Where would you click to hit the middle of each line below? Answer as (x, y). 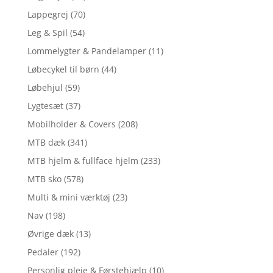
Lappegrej (48, 15)
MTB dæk (46, 143)
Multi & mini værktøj (69, 197)
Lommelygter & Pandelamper (87, 51)
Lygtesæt (45, 106)
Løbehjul (45, 88)
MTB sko (44, 179)
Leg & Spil (47, 33)
